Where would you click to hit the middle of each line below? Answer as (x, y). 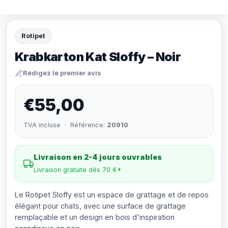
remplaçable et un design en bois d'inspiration (95, 217)
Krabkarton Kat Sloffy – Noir (98, 57)
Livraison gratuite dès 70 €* (78, 170)
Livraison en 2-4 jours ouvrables (98, 157)
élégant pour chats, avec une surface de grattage (100, 206)
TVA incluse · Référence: (65, 125)
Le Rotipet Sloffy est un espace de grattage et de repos (112, 195)
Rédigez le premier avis (62, 73)
